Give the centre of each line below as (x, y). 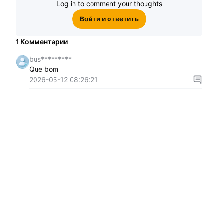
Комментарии (44, 42)
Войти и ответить (109, 19)
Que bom (44, 69)
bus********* (50, 59)
